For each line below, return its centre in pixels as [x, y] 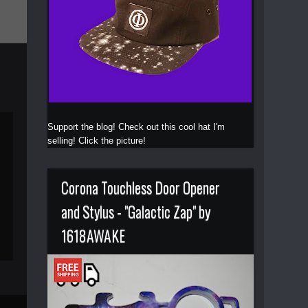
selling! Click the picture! [96, 140]
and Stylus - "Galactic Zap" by [135, 211]
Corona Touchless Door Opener [140, 187]
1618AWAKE [93, 235]
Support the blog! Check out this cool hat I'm [136, 126]
